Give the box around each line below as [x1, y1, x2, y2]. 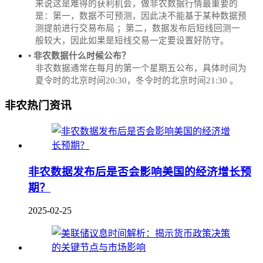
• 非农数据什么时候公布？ [28, 50, 130, 60]
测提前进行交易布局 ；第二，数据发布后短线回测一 [35, 23, 240, 33]
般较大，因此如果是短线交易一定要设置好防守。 [35, 35, 229, 45]
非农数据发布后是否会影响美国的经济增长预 [28, 165, 251, 178]
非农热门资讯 [5, 99, 72, 112]
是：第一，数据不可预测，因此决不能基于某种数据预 [35, 11, 247, 21]
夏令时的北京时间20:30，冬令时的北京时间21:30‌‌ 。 [35, 75, 238, 85]
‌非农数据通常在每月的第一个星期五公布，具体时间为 [35, 63, 247, 73]
